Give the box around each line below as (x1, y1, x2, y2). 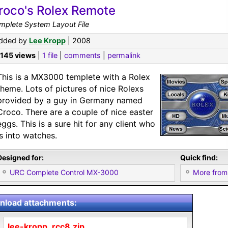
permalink (107, 51, 140, 60)
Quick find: (180, 153, 218, 162)
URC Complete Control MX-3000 (10, 168, 119, 177)
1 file (42, 51, 58, 60)
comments (64, 51, 101, 60)
